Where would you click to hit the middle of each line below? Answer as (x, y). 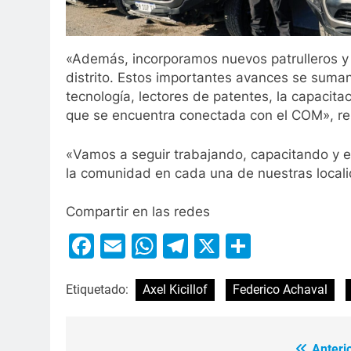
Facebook (152, 246)
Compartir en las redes (138, 212)
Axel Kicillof (175, 290)
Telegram (244, 246)
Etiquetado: (99, 290)
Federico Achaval (280, 290)
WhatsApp (219, 246)
